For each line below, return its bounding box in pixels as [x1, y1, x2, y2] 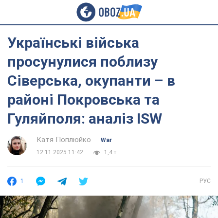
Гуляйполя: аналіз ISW [7, 110, 162, 127]
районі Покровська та [7, 91, 160, 108]
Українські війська [7, 34, 139, 51]
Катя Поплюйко [36, 135, 91, 144]
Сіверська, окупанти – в [7, 72, 175, 89]
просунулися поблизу [7, 53, 158, 70]
